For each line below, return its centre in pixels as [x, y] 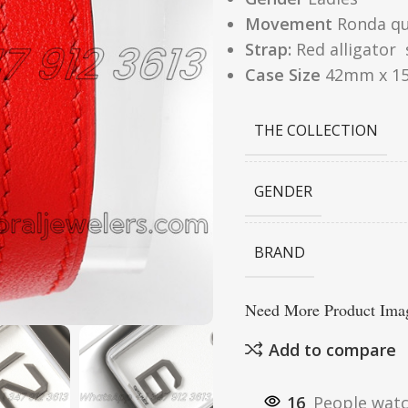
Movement [289, 24]
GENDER [283, 191]
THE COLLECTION [316, 130]
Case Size [283, 75]
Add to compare [332, 349]
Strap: [268, 49]
